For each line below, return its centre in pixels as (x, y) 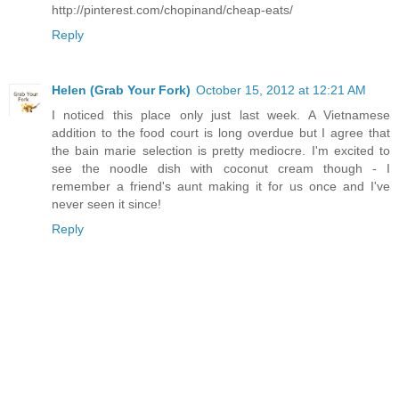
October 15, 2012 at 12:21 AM (281, 90)
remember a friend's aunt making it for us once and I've (221, 186)
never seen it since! (106, 204)
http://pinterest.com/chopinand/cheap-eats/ (172, 9)
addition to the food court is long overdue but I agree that (221, 132)
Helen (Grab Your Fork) (121, 90)
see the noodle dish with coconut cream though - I (221, 168)
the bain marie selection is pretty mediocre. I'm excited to (221, 150)
